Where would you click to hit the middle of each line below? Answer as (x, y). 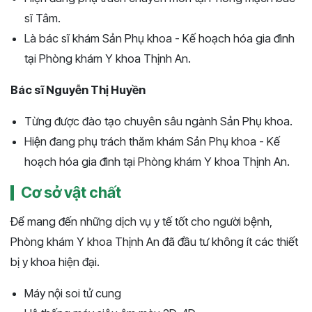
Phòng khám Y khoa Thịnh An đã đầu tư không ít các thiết (154, 241)
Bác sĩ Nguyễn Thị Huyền (78, 89)
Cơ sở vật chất (71, 192)
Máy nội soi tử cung (73, 293)
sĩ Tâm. (42, 18)
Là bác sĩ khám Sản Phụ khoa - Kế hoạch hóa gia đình (159, 38)
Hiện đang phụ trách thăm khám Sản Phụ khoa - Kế (152, 141)
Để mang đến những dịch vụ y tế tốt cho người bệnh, (141, 221)
